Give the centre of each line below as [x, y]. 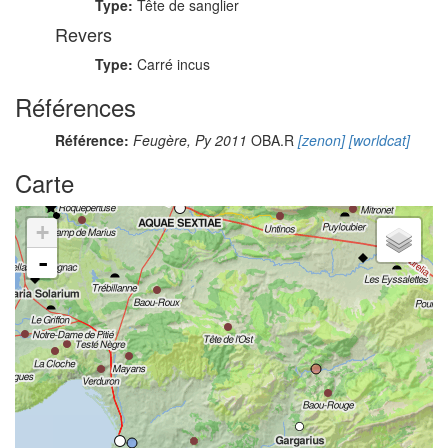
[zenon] [319, 140]
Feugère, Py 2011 [190, 140]
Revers [83, 34]
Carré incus [173, 64]
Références [75, 106]
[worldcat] [377, 140]
